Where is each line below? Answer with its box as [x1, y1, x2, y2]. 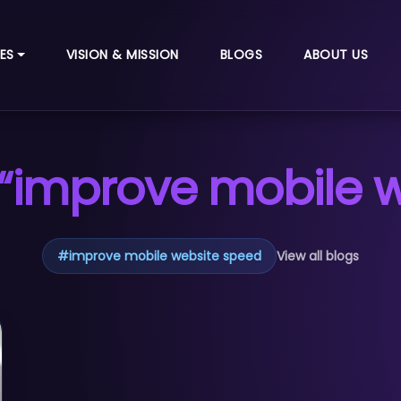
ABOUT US [303, 46, 369, 64]
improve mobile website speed [69, 247, 261, 265]
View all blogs [277, 247, 359, 265]
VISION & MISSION [65, 46, 179, 64]
